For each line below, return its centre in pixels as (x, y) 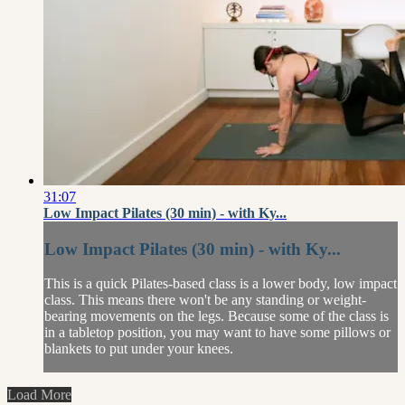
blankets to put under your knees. (139, 349)
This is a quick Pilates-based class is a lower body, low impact (221, 284)
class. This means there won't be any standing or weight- (205, 300)
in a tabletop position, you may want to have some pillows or (217, 333)
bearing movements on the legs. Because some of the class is (217, 316)
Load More (39, 395)
